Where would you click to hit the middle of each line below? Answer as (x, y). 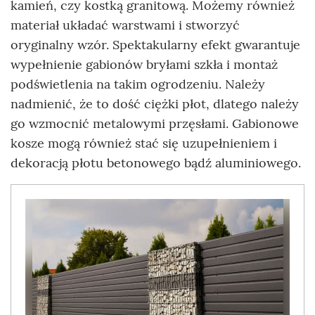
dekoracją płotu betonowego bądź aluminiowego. (156, 163)
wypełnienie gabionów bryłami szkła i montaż (144, 65)
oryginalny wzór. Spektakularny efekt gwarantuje (155, 45)
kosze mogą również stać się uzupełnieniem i (144, 143)
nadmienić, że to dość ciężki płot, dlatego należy (155, 104)
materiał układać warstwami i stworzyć (125, 25)
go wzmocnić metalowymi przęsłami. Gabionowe (155, 124)
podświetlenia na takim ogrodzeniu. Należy (138, 84)
